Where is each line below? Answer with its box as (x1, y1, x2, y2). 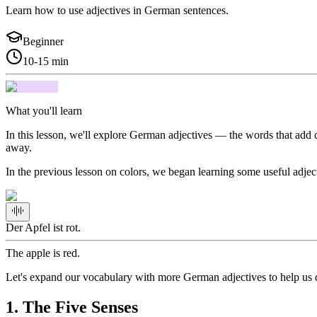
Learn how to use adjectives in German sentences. (6, 4, 229, 16)
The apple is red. (6, 246, 80, 259)
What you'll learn (6, 104, 82, 117)
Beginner (23, 35, 64, 47)
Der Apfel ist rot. (6, 221, 81, 234)
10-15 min (23, 54, 69, 67)
